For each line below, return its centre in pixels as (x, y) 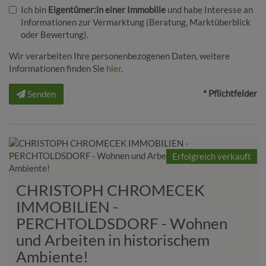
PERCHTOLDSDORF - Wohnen (122, 224)
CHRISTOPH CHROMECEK (110, 190)
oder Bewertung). (55, 35)
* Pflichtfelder (230, 94)
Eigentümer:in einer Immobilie (107, 10)
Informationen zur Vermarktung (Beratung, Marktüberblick (136, 22)
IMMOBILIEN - (67, 207)
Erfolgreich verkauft (212, 156)
